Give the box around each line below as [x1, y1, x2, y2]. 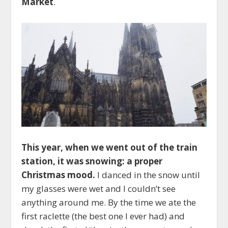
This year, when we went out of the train [21, 141, 198, 154]
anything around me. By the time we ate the [21, 196, 196, 209]
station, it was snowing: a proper [21, 155, 163, 167]
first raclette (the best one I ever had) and [21, 210, 185, 222]
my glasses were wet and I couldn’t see [21, 183, 176, 195]
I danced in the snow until [95, 169, 201, 181]
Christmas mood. [21, 169, 96, 181]
